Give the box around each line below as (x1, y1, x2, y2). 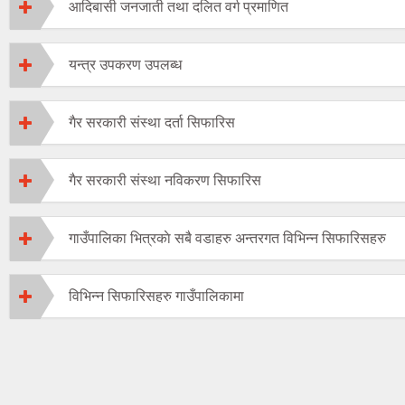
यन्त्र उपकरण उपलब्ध (69, 57, 182, 73)
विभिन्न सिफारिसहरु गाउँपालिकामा (69, 288, 244, 305)
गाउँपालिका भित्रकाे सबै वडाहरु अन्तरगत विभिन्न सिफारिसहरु (69, 231, 386, 247)
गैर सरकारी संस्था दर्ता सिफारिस (69, 115, 235, 131)
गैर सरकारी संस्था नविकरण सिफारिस (69, 173, 261, 189)
